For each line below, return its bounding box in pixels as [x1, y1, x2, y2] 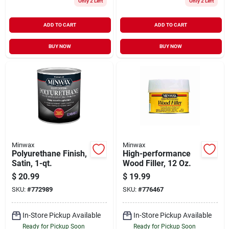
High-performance [122, 148, 191, 158]
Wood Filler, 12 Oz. [122, 158, 191, 168]
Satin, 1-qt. [11, 158, 52, 168]
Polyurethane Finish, [11, 148, 87, 158]
